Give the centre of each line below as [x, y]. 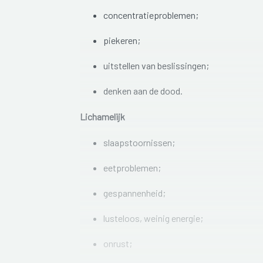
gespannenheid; [134, 193]
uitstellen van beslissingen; [156, 66]
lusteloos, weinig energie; [153, 218]
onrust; [117, 244]
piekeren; [122, 41]
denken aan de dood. [143, 91]
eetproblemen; [132, 168]
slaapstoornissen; [139, 143]
